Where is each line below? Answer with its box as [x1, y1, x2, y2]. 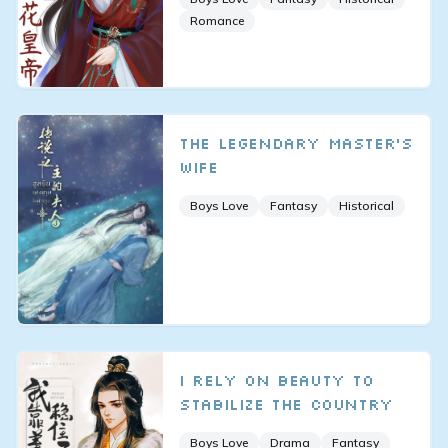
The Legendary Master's [179, 132, 413, 153]
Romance [190, 12, 245, 28]
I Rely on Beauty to [179, 370, 374, 391]
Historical [339, 197, 395, 213]
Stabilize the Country [179, 394, 393, 415]
